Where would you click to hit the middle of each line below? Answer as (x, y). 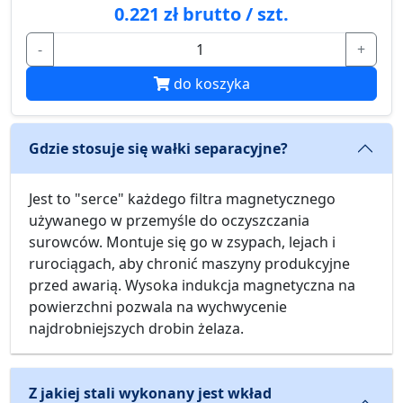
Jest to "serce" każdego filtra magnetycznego (182, 199)
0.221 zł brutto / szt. (201, 14)
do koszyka (211, 84)
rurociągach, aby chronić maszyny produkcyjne (189, 264)
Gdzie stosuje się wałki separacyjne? (158, 149)
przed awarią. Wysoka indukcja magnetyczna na (192, 286)
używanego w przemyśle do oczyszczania (169, 221)
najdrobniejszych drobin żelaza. (136, 329)
